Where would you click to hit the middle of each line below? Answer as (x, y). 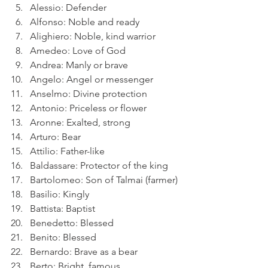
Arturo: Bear (55, 137)
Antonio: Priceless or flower (88, 108)
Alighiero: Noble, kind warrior (93, 36)
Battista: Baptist (63, 208)
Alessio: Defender (68, 7)
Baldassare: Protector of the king (99, 165)
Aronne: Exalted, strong (80, 122)
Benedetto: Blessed (72, 223)
